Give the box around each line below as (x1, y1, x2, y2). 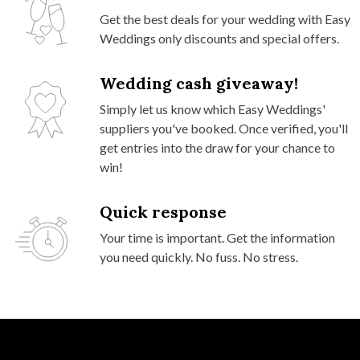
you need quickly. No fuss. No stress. (100, 248, 298, 264)
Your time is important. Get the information (100, 229, 335, 245)
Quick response (100, 201, 227, 222)
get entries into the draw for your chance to (100, 139, 335, 155)
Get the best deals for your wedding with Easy (100, 10, 350, 27)
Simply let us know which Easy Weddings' (100, 100, 325, 117)
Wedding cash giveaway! (100, 72, 298, 93)
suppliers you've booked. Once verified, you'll (100, 120, 348, 136)
